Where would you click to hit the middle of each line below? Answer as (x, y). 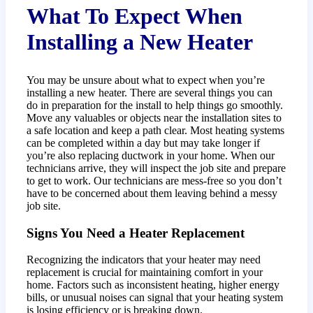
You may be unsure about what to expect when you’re (146, 80)
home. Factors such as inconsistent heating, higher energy (153, 285)
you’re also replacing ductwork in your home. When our (151, 155)
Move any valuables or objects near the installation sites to (154, 117)
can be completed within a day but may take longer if (144, 143)
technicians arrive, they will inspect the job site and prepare (156, 168)
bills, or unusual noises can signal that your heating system (155, 298)
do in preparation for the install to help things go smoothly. (155, 105)
